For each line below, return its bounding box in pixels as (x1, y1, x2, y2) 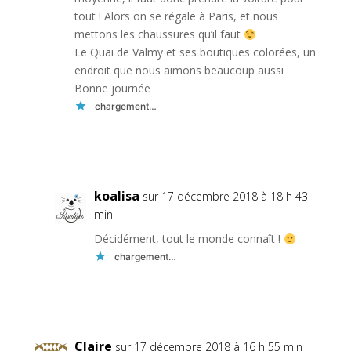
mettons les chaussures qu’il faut (74, 27, 244, 42)
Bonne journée (74, 81, 150, 96)
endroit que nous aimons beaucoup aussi (74, 63, 284, 78)
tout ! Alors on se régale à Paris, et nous (74, 9, 278, 24)
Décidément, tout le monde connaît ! (93, 231, 284, 247)
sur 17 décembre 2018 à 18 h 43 (142, 189, 308, 204)
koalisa (93, 187, 139, 205)
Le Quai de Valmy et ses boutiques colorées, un (74, 45, 316, 60)
